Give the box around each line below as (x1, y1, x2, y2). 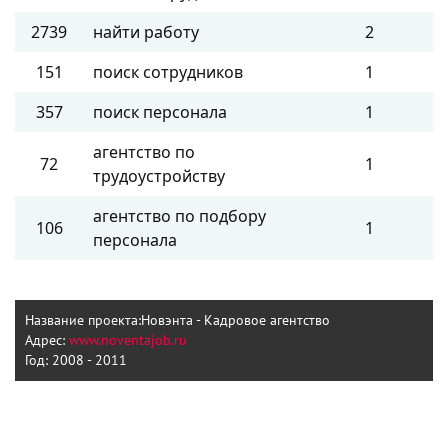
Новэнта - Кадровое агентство (141, 311, 331, 330)
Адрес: (25, 331, 66, 350)
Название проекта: (25, 311, 142, 330)
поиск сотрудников (93, 60, 243, 83)
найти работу (93, 20, 199, 43)
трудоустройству (93, 164, 225, 187)
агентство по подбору (93, 204, 266, 227)
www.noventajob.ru (69, 331, 188, 350)
